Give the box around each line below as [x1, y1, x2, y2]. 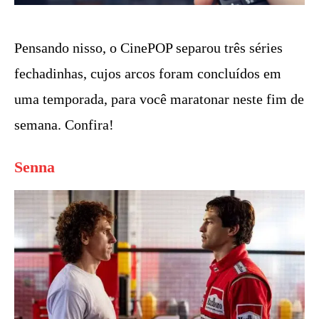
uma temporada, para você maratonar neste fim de [14, 91, 304, 108]
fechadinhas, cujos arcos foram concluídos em [14, 66, 281, 82]
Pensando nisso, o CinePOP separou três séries [14, 40, 283, 56]
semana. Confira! [14, 117, 114, 133]
